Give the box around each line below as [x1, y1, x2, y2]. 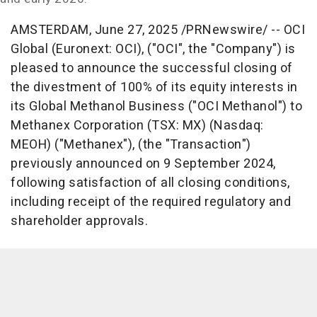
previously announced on [11, 154, 163, 173]
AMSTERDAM [11, 21, 89, 40]
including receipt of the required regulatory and [11, 192, 291, 212]
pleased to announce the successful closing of [11, 59, 293, 78]
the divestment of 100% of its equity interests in [11, 78, 298, 97]
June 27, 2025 [94, 21, 178, 40]
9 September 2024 [163, 154, 273, 173]
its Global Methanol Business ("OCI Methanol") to [11, 97, 302, 116]
